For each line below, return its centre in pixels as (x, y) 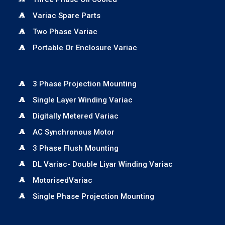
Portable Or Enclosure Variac (85, 48)
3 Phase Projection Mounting (85, 84)
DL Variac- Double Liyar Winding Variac (103, 164)
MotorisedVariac (63, 180)
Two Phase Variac (65, 32)
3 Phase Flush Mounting (76, 148)
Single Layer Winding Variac (83, 100)
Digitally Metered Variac (76, 116)
